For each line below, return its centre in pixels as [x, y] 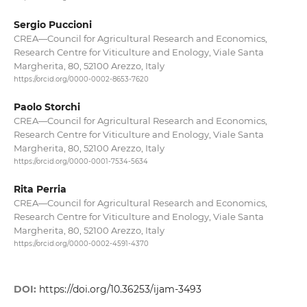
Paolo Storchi [47, 107]
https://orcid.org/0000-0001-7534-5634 [81, 162]
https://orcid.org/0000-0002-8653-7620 [81, 79]
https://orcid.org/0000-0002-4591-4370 [81, 244]
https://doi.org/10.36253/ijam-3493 [120, 289]
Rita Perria [40, 189]
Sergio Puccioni [52, 24]
